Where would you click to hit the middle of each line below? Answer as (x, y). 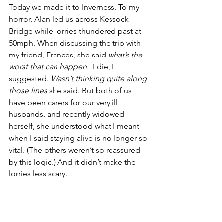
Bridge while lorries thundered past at (76, 31)
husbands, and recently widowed (68, 114)
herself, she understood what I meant (75, 126)
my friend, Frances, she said (58, 55)
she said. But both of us (91, 90)
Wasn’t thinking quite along (100, 79)
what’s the (126, 55)
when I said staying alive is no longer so (79, 138)
